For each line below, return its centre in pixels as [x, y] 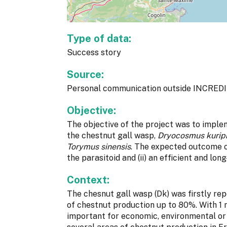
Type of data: [100, 39]
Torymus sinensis [99, 147]
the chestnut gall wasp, [112, 136]
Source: [87, 75]
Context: [89, 180]
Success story [94, 53]
